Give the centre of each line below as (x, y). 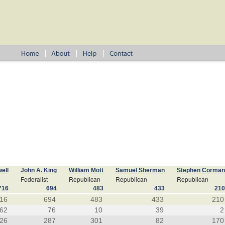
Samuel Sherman (140, 170)
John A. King (39, 170)
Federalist (34, 179)
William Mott (86, 170)
